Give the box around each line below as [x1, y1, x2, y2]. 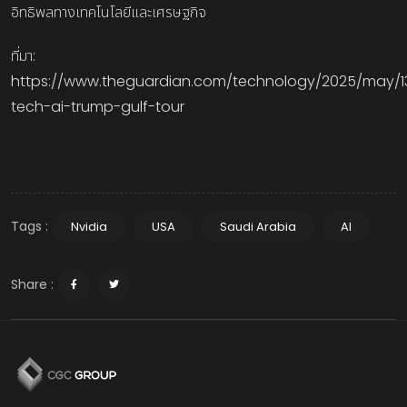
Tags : [11, 217, 48, 235]
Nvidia [71, 218, 107, 235]
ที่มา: [11, 45, 35, 66]
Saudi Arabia [220, 218, 296, 235]
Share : [11, 275, 54, 293]
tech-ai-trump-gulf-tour [11, 96, 184, 117]
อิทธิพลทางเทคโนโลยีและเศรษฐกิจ [11, 2, 206, 23]
